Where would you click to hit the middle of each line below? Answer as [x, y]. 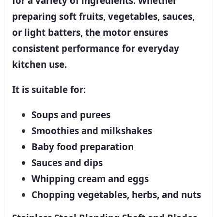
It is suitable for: [49, 90]
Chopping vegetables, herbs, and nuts [116, 194]
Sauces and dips [67, 162]
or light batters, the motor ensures [90, 32]
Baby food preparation [83, 146]
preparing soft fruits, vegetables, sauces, [103, 16]
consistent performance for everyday [96, 48]
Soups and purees [71, 114]
